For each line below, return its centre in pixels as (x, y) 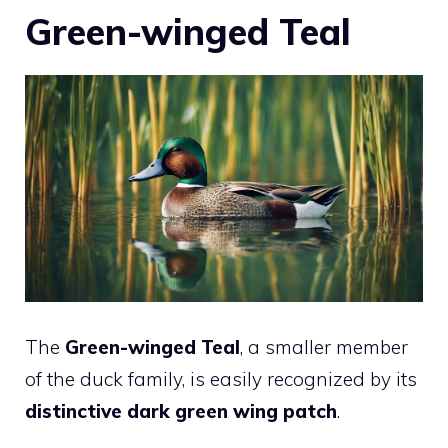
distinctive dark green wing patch (181, 411)
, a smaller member (324, 347)
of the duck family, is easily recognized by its (221, 379)
